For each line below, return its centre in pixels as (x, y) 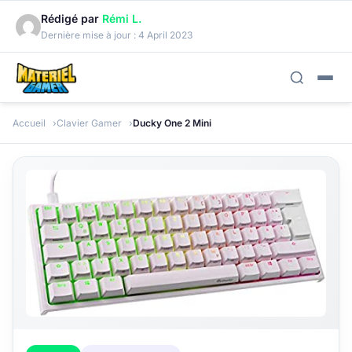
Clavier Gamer (89, 123)
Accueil (29, 123)
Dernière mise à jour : (90, 35)
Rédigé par (71, 18)
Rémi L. (122, 18)
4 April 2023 (165, 35)
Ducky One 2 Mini (172, 123)
